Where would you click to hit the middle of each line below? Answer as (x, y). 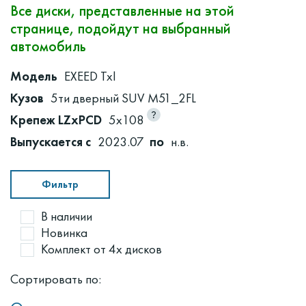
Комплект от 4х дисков (101, 249)
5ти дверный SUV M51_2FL (123, 98)
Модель (34, 76)
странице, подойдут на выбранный (121, 29)
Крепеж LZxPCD (56, 120)
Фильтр (60, 185)
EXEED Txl (90, 76)
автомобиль (48, 46)
